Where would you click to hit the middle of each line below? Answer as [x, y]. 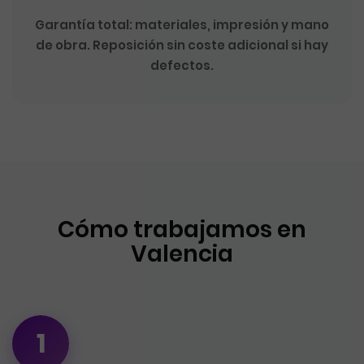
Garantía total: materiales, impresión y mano [182, 25]
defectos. [182, 65]
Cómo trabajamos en [182, 230]
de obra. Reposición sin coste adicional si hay [182, 45]
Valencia [182, 254]
